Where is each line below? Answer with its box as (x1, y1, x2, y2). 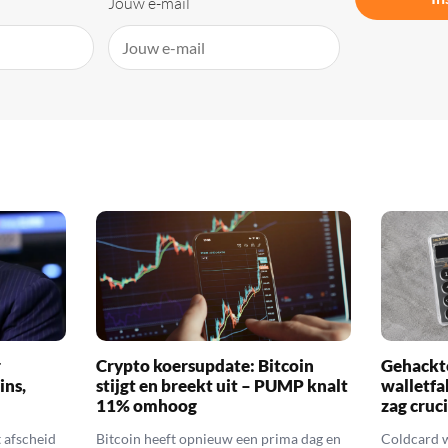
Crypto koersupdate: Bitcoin (96, 354, 315, 376)
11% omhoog (96, 394, 198, 416)
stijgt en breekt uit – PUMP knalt (96, 374, 349, 396)
